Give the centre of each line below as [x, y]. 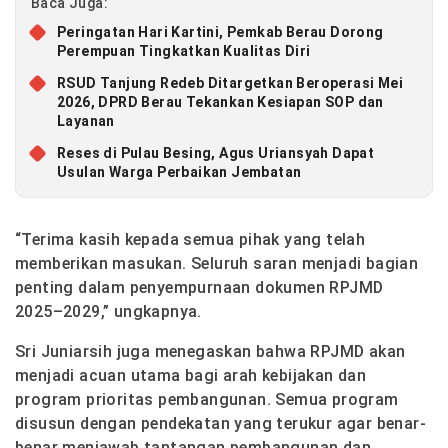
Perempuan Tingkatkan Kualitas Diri [184, 50]
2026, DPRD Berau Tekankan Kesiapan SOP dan [220, 101]
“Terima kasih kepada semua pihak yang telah [190, 239]
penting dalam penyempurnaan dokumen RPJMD [199, 287]
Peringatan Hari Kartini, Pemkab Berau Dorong [220, 31]
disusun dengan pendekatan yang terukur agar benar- [220, 423]
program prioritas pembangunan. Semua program [207, 399]
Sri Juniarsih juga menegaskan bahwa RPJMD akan [210, 351]
